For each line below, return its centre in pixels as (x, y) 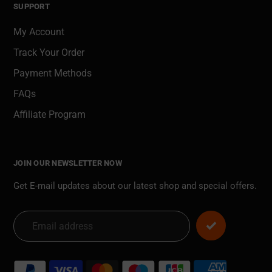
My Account (39, 32)
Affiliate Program (49, 115)
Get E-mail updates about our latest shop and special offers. (135, 185)
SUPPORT (32, 6)
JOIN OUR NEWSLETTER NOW (68, 163)
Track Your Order (49, 53)
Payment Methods (53, 73)
